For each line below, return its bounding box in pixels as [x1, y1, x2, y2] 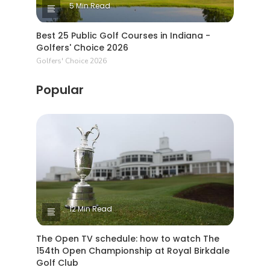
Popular [36, 81, 84, 99]
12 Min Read [69, 203, 112, 214]
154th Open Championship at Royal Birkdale [36, 244, 230, 257]
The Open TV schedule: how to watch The [36, 232, 219, 245]
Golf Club [36, 256, 78, 269]
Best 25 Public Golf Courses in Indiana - [36, 30, 210, 42]
